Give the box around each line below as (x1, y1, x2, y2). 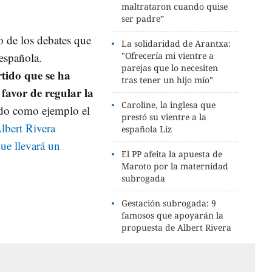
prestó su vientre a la (121, 110, 207, 123)
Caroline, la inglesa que (121, 98, 216, 110)
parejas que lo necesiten (121, 61, 219, 73)
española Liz (121, 123, 172, 135)
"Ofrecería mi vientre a (121, 49, 214, 61)
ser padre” (121, 12, 165, 24)
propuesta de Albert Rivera (121, 221, 232, 233)
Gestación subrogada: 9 (121, 197, 217, 209)
